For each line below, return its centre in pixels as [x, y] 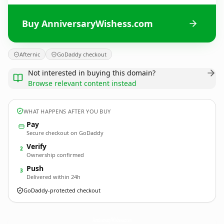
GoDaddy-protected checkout [62, 190]
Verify [36, 146]
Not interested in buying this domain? [92, 73]
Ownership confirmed [55, 155]
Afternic [30, 54]
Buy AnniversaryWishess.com [87, 23]
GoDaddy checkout [82, 54]
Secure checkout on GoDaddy [65, 133]
